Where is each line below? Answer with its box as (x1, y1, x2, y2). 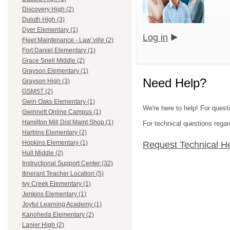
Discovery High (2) (22, 6, 74, 13)
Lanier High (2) (22, 221, 64, 229)
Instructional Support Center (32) (22, 160, 113, 167)
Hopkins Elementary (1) (22, 139, 88, 147)
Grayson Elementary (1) (22, 67, 88, 75)
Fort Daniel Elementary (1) (22, 47, 95, 54)
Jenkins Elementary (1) (22, 190, 86, 198)
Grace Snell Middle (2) (22, 57, 85, 65)
